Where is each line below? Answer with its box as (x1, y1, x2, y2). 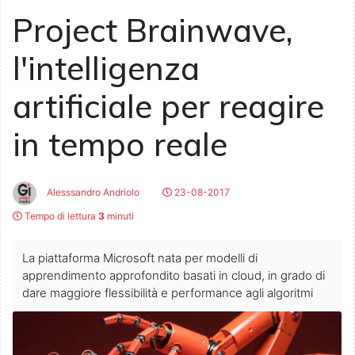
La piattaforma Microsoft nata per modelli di (22, 250, 258, 266)
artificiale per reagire (13, 86, 324, 127)
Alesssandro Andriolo (44, 186, 139, 199)
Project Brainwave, (13, 10, 292, 51)
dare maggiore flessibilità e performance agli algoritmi (22, 285, 313, 301)
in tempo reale (13, 124, 227, 165)
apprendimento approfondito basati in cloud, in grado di (22, 268, 325, 284)
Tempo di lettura (22, 210, 98, 223)
